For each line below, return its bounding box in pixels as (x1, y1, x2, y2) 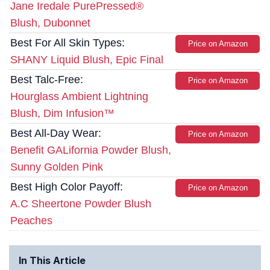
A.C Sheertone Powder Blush (10, 198, 151, 210)
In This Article (19, 254, 86, 267)
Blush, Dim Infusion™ (10, 107, 115, 120)
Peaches (10, 215, 52, 227)
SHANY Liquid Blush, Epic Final (10, 54, 163, 66)
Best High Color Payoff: (10, 181, 123, 193)
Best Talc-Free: (10, 74, 83, 86)
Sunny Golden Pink (10, 161, 103, 174)
